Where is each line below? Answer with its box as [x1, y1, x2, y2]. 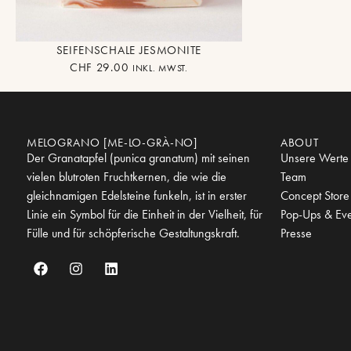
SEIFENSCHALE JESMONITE [56, 42, 201, 59]
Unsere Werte [280, 150, 349, 167]
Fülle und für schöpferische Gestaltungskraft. [27, 225, 240, 242]
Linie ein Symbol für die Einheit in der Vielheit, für [27, 206, 262, 223]
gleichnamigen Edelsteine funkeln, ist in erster [27, 187, 247, 204]
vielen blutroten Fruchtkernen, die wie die [27, 168, 226, 186]
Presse [280, 225, 312, 242]
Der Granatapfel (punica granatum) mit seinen [27, 150, 250, 167]
